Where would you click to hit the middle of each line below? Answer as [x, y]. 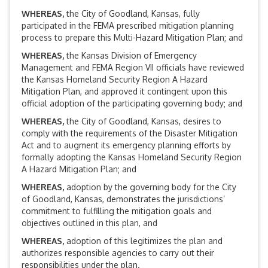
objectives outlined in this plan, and [89, 223]
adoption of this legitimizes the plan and [144, 241]
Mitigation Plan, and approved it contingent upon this [124, 92]
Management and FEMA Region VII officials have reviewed [133, 68]
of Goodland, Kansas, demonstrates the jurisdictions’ [123, 199]
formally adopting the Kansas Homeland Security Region [132, 157]
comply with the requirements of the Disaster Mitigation [130, 133]
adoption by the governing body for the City [151, 187]
